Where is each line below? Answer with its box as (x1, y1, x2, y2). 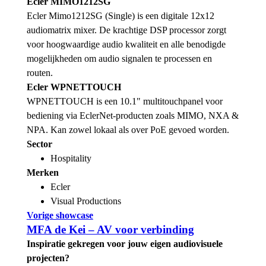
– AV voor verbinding (85, 223, 194, 236)
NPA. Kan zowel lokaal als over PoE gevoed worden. (26, 125, 229, 135)
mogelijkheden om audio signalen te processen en (26, 53, 212, 64)
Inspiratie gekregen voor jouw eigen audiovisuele (26, 239, 223, 249)
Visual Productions (50, 196, 121, 207)
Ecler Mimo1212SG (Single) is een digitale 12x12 (26, 11, 214, 21)
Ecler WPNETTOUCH (26, 82, 121, 93)
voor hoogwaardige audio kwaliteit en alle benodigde (26, 39, 226, 50)
